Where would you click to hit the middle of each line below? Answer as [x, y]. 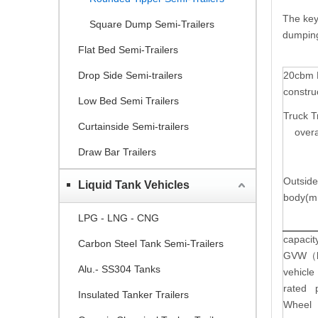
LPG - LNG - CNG [119, 218]
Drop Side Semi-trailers [130, 75]
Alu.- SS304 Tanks [119, 269]
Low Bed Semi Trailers [128, 100]
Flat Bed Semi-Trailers [128, 49]
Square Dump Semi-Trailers [152, 24]
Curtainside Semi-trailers [133, 126]
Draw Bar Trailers [117, 152]
